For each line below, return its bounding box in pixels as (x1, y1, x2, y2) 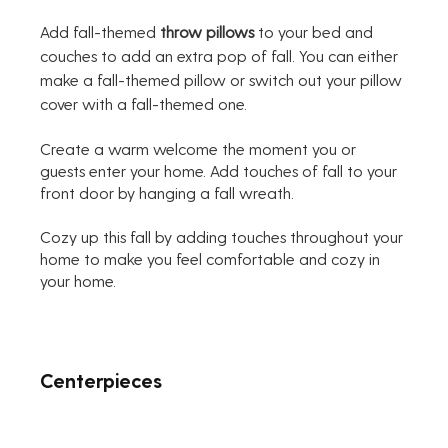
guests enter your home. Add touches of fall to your (40, 161, 402, 181)
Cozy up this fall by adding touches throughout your (40, 227, 408, 247)
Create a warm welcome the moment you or (40, 139, 361, 159)
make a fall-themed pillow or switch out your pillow (40, 70, 407, 90)
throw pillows (160, 22, 255, 42)
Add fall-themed (40, 22, 161, 42)
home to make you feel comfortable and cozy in (40, 249, 385, 269)
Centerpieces (40, 368, 163, 393)
